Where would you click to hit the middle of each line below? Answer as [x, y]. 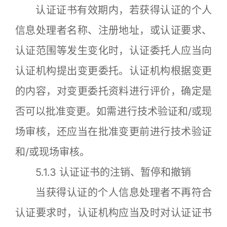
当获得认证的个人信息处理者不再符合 [113, 192]
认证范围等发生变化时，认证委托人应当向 [113, 50]
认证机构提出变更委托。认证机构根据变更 [113, 71]
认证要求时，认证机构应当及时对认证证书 [113, 213]
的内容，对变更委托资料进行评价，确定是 [113, 91]
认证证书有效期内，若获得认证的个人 [113, 10]
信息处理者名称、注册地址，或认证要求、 [113, 30]
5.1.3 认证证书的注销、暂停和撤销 [103, 172]
